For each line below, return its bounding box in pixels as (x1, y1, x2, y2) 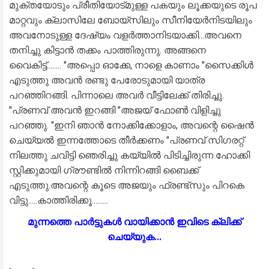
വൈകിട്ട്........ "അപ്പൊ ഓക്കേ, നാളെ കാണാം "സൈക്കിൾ (9, 59, 253, 71)
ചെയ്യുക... (107, 231, 162, 243)
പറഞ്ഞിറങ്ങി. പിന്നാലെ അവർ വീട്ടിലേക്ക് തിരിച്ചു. (9, 89, 224, 101)
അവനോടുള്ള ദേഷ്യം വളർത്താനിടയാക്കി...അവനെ (9, 29, 241, 41)
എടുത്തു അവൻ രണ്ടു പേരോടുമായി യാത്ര (9, 74, 205, 86)
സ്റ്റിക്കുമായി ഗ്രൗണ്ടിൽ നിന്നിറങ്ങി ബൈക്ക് (9, 165, 199, 176)
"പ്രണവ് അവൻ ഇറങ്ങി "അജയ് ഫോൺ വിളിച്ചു (9, 104, 221, 116)
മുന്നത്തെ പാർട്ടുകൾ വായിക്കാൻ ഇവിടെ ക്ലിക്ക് (28, 216, 241, 228)
